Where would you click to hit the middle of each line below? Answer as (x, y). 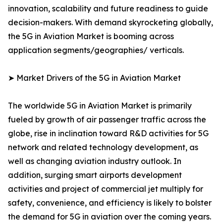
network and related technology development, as (103, 147)
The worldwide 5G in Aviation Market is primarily (100, 106)
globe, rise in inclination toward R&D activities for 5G (108, 134)
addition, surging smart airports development (95, 175)
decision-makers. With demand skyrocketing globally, (111, 23)
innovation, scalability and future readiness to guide (108, 9)
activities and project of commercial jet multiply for (106, 189)
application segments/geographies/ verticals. (96, 50)
